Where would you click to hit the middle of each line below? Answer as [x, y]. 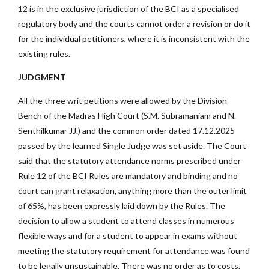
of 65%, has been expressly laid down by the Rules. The [122, 206]
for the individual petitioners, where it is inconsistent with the [134, 39]
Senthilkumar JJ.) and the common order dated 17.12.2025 [126, 131]
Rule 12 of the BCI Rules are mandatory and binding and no [128, 176]
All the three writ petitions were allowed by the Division [122, 101]
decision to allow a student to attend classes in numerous [126, 221]
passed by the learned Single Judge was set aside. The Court [132, 146]
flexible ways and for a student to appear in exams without [128, 236]
